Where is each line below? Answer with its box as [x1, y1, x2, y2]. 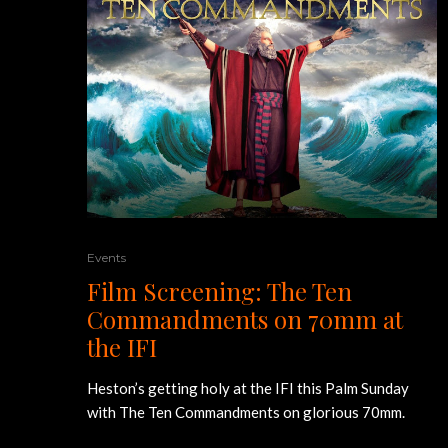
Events [87, 250, 126, 266]
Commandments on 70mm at [87, 303, 403, 336]
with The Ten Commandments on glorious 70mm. [87, 403, 405, 422]
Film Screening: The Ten [87, 275, 352, 308]
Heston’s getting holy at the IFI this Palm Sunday [87, 379, 409, 398]
